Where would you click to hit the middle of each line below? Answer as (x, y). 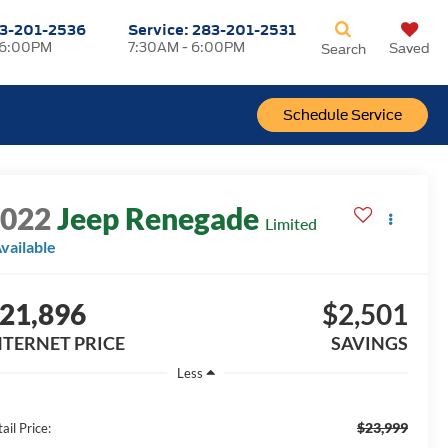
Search (343, 49)
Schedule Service (342, 115)
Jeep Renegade (158, 218)
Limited (291, 224)
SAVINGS (369, 343)
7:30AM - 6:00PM (187, 47)
